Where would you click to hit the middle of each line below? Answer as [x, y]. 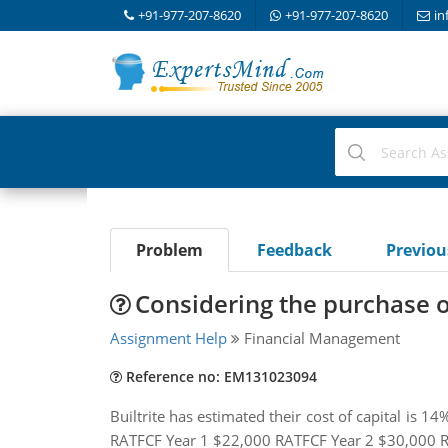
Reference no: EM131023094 [219, 376]
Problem [169, 250]
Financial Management [319, 338]
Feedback [294, 250]
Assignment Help [168, 338]
